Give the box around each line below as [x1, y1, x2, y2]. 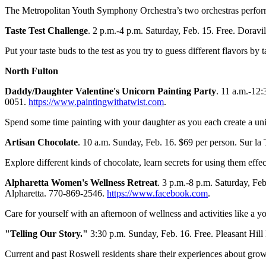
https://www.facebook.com [107, 188, 208, 199]
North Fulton [5, 66, 58, 77]
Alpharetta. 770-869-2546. [5, 188, 107, 199]
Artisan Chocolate [5, 137, 78, 148]
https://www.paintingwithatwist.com [28, 97, 164, 107]
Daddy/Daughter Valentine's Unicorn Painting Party [5, 86, 216, 97]
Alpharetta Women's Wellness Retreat [5, 178, 157, 188]
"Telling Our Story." [5, 229, 88, 239]
